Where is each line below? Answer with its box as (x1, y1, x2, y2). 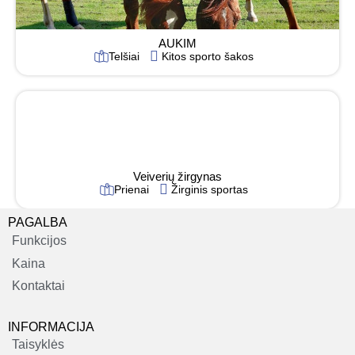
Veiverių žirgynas (133, 169, 222, 183)
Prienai (113, 182, 149, 196)
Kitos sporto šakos (161, 49, 254, 63)
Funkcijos (12, 233, 67, 247)
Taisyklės (12, 337, 64, 351)
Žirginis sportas (170, 182, 248, 196)
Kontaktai (12, 278, 65, 292)
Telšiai (108, 49, 139, 63)
